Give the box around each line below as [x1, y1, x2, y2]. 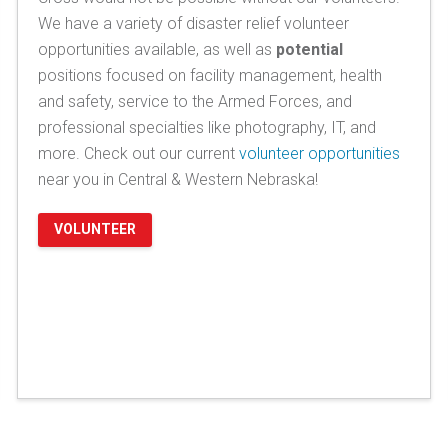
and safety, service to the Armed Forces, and [37, 91, 352, 111]
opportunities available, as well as [37, 39, 276, 59]
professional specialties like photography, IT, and [37, 117, 376, 137]
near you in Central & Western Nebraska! [37, 169, 318, 189]
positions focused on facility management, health [37, 65, 382, 85]
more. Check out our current [37, 143, 239, 163]
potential [275, 39, 343, 59]
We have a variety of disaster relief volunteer [37, 13, 349, 33]
